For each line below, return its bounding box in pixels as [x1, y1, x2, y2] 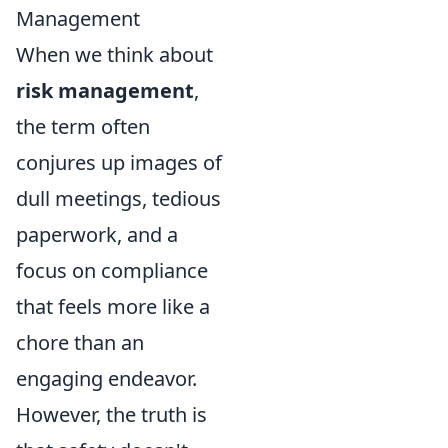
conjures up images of [16, 149, 222, 176]
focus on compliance [16, 257, 208, 284]
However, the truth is [16, 401, 207, 428]
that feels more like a [16, 293, 210, 320]
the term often [16, 113, 150, 140]
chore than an [16, 329, 144, 356]
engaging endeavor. [16, 365, 197, 392]
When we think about [16, 41, 213, 68]
